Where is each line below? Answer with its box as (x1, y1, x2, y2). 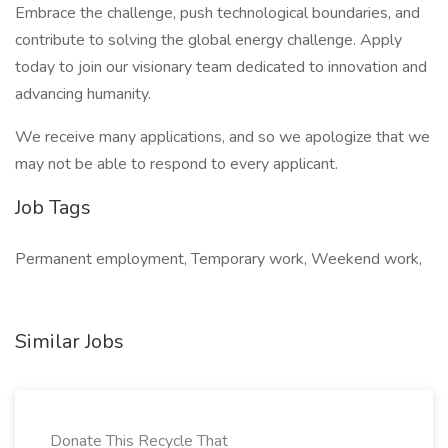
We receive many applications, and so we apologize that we (15, 126, 430, 148)
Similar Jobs (15, 328, 124, 355)
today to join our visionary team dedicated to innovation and (15, 56, 427, 78)
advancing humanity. (15, 83, 151, 105)
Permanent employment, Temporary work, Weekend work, (15, 248, 422, 270)
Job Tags (15, 194, 91, 221)
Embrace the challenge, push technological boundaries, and (15, 2, 420, 24)
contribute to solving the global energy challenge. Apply (15, 29, 402, 51)
